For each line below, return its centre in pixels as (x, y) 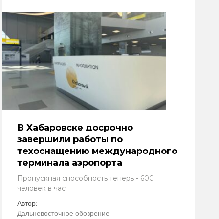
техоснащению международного (97, 151)
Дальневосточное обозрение (63, 213)
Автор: (27, 203)
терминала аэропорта (70, 163)
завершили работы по (70, 139)
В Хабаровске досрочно (75, 128)
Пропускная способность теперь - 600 (86, 178)
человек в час (41, 188)
